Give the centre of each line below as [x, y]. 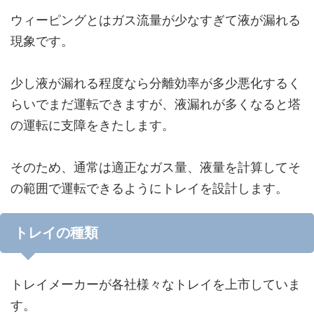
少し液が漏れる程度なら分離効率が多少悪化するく [156, 83]
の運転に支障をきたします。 [93, 125]
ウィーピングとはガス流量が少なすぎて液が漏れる [156, 20]
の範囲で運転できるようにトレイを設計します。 [149, 188]
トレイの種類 [56, 233]
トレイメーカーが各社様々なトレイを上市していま [156, 284]
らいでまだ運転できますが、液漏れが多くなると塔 [156, 104]
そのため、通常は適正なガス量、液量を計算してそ [156, 167]
